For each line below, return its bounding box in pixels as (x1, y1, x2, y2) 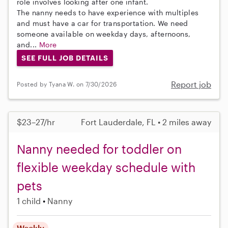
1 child (17, 195, 41, 206)
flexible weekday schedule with (17, 159, 195, 175)
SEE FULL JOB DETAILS (21, 53, 108, 62)
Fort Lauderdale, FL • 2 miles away (81, 117, 211, 127)
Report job (171, 79, 211, 89)
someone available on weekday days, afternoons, (17, 29, 191, 38)
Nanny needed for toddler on (17, 141, 182, 156)
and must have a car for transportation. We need (17, 18, 188, 27)
